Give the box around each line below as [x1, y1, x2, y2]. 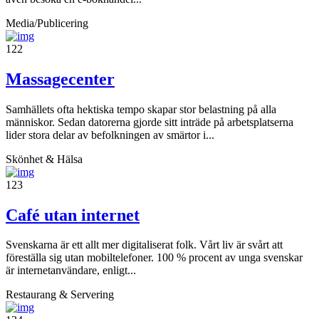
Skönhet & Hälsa [6, 152, 83, 165]
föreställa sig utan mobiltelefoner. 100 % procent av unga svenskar [6, 251, 303, 264]
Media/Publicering [6, 16, 88, 29]
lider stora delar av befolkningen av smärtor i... [6, 128, 214, 141]
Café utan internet [6, 205, 140, 224]
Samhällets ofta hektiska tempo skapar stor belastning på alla [6, 103, 276, 115]
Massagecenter [6, 69, 115, 88]
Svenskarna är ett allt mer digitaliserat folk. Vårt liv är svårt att [6, 239, 283, 251]
